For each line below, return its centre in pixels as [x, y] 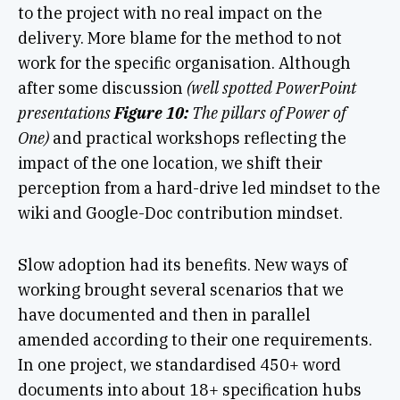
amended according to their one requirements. [195, 340]
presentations [66, 113]
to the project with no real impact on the [170, 13]
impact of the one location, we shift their [170, 163]
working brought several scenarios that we [180, 290]
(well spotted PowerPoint [271, 88]
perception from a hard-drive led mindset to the [199, 188]
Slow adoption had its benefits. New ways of [182, 265]
